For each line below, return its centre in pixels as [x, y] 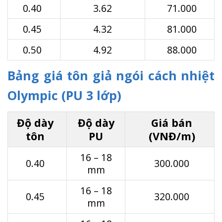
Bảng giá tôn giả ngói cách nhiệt [111, 76]
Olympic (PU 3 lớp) [64, 95]
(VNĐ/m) [172, 136]
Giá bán [172, 122]
